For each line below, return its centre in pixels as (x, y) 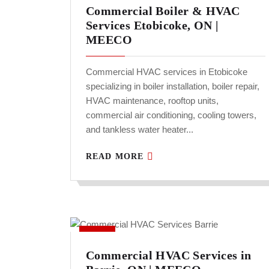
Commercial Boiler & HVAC (163, 11)
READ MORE (116, 157)
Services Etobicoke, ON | (152, 26)
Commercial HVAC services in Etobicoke (167, 72)
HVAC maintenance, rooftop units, (152, 101)
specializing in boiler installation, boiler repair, (173, 86)
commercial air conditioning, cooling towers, (171, 115)
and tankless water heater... (140, 130)
